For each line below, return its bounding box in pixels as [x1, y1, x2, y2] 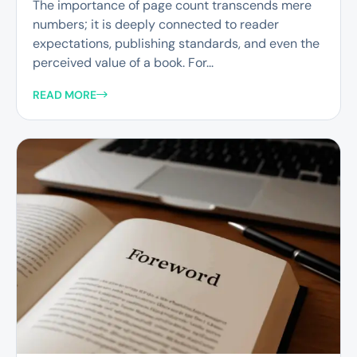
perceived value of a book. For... [33, 54, 214, 72]
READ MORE [33, 87, 96, 102]
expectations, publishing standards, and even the [33, 35, 320, 53]
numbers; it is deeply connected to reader [33, 16, 279, 33]
